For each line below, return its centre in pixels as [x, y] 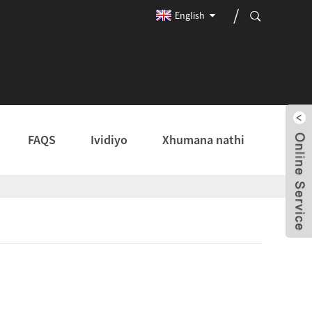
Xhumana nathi [203, 140]
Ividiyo [109, 140]
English [190, 15]
